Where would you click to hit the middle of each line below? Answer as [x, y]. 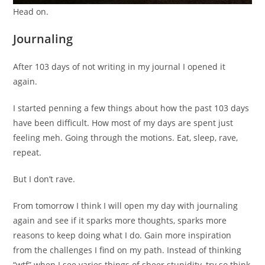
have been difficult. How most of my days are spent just [123, 123]
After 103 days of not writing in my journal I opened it [119, 67]
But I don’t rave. [44, 179]
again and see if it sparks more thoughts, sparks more [120, 221]
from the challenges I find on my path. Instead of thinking [127, 250]
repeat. [28, 153]
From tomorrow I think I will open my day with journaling [126, 206]
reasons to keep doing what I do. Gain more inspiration [122, 235]
